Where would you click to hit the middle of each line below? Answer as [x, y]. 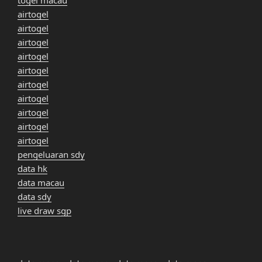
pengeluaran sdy [51, 154]
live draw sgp [44, 210]
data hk [32, 168]
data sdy [35, 196]
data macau [41, 182]
